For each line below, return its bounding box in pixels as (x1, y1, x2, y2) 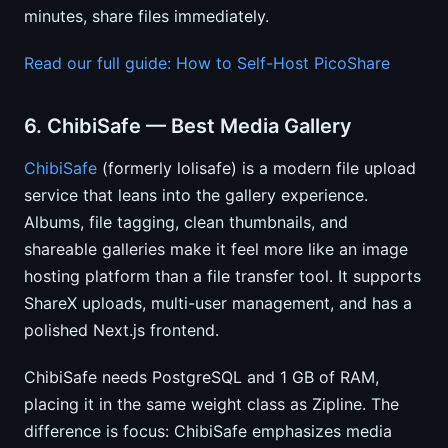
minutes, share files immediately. (24, 6, 269, 26)
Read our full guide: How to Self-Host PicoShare (24, 53, 390, 73)
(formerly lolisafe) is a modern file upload (97, 158, 416, 178)
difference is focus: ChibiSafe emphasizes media (24, 421, 392, 441)
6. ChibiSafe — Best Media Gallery (24, 114, 352, 138)
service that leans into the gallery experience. (24, 185, 368, 205)
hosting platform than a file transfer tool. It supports (24, 266, 421, 286)
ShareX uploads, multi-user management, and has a (24, 293, 412, 313)
